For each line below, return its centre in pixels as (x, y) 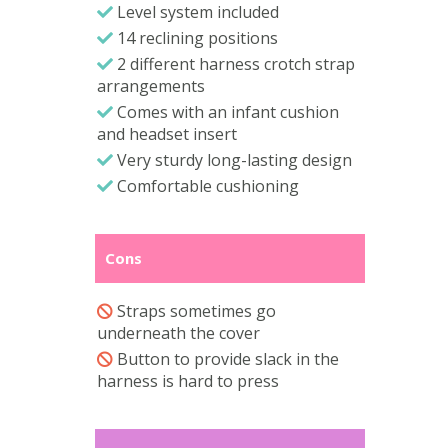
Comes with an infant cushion (226, 112)
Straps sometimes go (195, 311)
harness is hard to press (188, 381)
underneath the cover (179, 333)
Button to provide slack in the (226, 359)
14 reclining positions (196, 38)
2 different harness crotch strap (234, 64)
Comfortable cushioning (206, 186)
